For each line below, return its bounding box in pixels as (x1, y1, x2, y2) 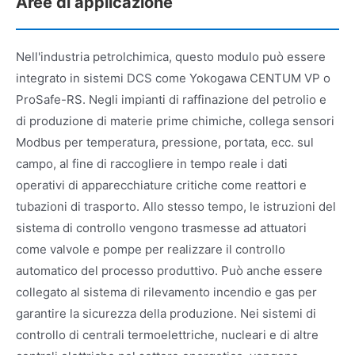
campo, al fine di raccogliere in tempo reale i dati (16, 155, 288, 171)
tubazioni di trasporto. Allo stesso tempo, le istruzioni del (16, 198, 336, 214)
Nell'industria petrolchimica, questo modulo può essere (16, 48, 326, 64)
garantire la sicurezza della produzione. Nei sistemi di (16, 305, 316, 321)
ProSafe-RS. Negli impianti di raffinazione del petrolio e (16, 91, 326, 107)
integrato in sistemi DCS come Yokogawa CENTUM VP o (16, 70, 330, 86)
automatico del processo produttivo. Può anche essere (16, 262, 323, 278)
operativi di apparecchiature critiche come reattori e (16, 177, 307, 193)
